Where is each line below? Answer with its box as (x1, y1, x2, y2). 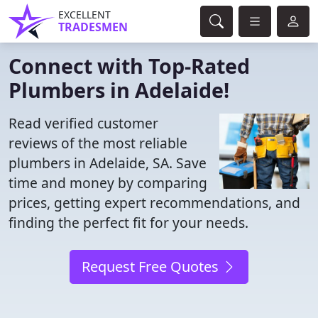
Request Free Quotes (82, 257, 222, 276)
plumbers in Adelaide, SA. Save (9, 153, 207, 172)
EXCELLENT (58, 8, 111, 21)
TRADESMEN (58, 19, 128, 35)
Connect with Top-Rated (9, 52, 250, 79)
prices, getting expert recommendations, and (9, 193, 300, 212)
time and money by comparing (9, 173, 207, 192)
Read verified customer (9, 114, 158, 133)
